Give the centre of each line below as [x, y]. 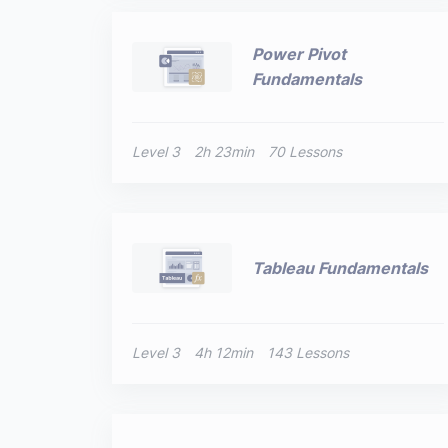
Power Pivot [299, 54]
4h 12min [223, 352]
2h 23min [224, 151]
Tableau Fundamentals [340, 267]
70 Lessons [305, 151]
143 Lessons [308, 352]
